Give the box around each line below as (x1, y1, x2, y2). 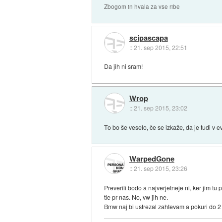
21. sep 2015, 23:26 (133, 164, 187, 173)
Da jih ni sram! (104, 62, 143, 71)
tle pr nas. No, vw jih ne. (104, 192, 168, 201)
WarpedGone (129, 153, 174, 165)
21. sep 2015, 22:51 (133, 43, 187, 52)
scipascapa (129, 32, 168, 43)
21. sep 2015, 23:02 (133, 103, 187, 112)
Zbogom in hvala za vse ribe (104, 2, 180, 10)
